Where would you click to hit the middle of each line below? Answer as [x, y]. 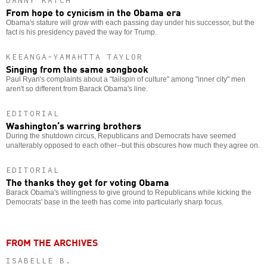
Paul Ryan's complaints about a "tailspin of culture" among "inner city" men [126, 79]
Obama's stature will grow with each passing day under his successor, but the [130, 22]
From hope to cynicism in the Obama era [94, 12]
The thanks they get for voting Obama [88, 181]
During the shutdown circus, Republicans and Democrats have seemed [121, 136]
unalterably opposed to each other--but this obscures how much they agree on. [133, 145]
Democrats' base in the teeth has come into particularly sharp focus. [115, 202]
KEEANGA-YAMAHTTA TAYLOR [74, 57]
